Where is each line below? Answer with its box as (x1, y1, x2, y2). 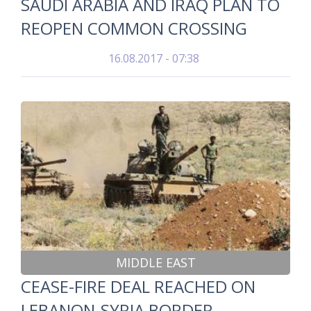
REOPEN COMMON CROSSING (21, 17, 247, 40)
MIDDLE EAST (115, 254, 196, 271)
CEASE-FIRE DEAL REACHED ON (21, 275, 255, 298)
